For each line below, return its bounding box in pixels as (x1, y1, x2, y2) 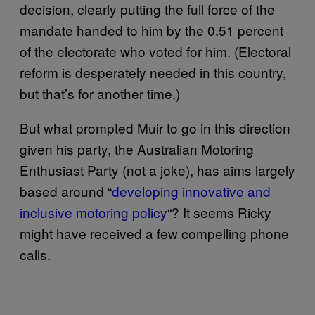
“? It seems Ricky (167, 202, 271, 221)
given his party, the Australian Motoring (20, 139, 254, 158)
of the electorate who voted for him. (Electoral (20, 41, 291, 60)
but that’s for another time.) (20, 84, 180, 103)
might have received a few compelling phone (20, 224, 289, 243)
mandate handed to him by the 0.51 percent (20, 20, 283, 39)
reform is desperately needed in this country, (20, 63, 286, 82)
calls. (20, 245, 51, 264)
